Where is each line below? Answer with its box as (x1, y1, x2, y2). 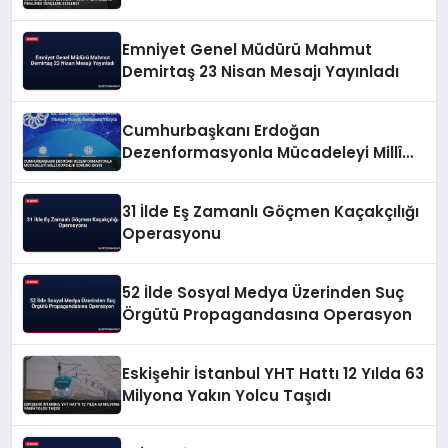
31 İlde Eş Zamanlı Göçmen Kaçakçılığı (122, 201, 420, 223)
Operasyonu (122, 223, 222, 245)
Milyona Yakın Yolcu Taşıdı (122, 385, 332, 407)
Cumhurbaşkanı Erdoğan (122, 120, 321, 142)
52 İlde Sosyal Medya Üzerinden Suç (122, 282, 405, 304)
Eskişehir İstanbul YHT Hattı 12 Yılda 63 (122, 363, 425, 385)
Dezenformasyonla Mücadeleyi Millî (122, 142, 403, 164)
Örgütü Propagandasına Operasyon (122, 304, 413, 326)
